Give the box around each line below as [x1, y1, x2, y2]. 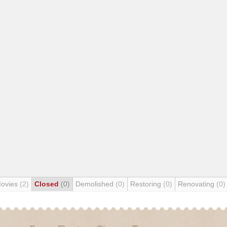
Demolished [75, 180, 116, 188]
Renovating [178, 180, 216, 188]
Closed [34, 180, 61, 188]
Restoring [130, 180, 163, 188]
